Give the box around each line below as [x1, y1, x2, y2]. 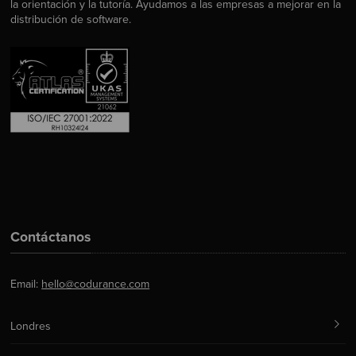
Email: [10, 277, 42, 291]
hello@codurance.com [41, 277, 150, 291]
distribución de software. [10, 13, 132, 27]
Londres [10, 319, 52, 333]
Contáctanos [10, 228, 91, 246]
